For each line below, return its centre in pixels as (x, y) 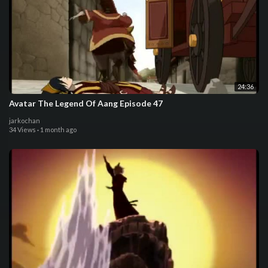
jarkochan (25, 121)
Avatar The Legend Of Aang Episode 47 (86, 103)
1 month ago (58, 130)
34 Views (22, 130)
